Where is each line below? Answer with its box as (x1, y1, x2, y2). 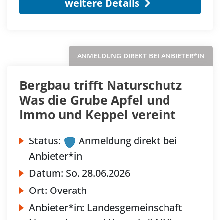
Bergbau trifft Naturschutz (19, 77, 182, 94)
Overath (50, 183, 87, 197)
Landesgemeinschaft (87, 200, 182, 214)
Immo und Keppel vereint (19, 106, 176, 123)
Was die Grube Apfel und (19, 91, 170, 109)
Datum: (29, 166, 66, 180)
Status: (29, 134, 61, 148)
